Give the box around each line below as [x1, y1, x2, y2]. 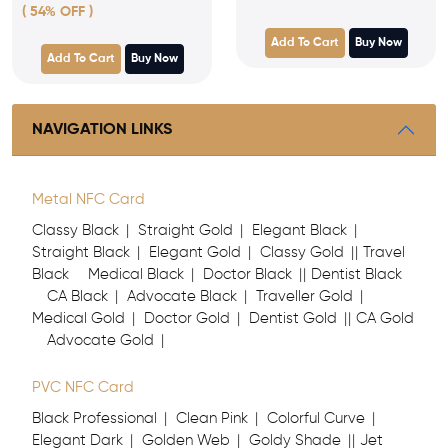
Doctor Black [203, 267, 292, 282]
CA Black [47, 289, 108, 304]
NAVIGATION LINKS [32, 121, 172, 138]
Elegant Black [252, 223, 347, 238]
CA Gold [356, 311, 414, 326]
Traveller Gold [256, 289, 353, 304]
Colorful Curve [267, 411, 365, 426]
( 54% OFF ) [22, 5, 93, 19]
